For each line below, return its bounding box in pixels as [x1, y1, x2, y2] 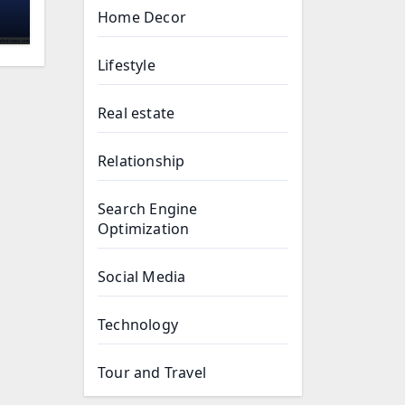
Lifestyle [98, 55, 155, 75]
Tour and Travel [98, 363, 206, 382]
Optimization [98, 219, 190, 239]
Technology [98, 315, 178, 334]
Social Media [98, 267, 186, 287]
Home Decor [98, 7, 186, 27]
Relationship [98, 151, 185, 171]
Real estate [98, 103, 175, 123]
